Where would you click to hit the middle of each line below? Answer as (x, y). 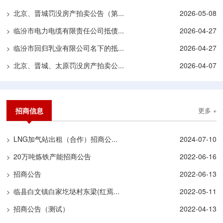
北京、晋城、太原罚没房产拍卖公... (69, 65)
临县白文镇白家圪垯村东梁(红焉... (67, 191)
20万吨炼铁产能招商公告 (53, 156)
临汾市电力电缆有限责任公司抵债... (69, 30)
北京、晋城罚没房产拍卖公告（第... (69, 13)
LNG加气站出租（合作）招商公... (66, 139)
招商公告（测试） (42, 208)
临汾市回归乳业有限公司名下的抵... (69, 48)
